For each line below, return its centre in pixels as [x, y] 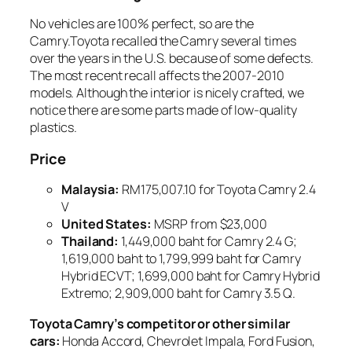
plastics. [54, 128]
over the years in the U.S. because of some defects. [172, 59]
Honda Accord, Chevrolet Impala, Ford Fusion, [189, 341]
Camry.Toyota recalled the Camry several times [163, 41]
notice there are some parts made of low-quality [164, 110]
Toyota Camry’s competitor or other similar [160, 323]
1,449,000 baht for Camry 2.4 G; [209, 242]
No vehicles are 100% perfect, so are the [142, 24]
